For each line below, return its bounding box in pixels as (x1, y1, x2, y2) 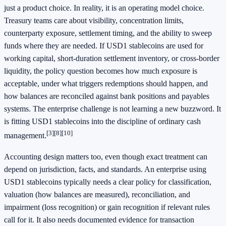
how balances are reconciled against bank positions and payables (4, 92, 209, 101)
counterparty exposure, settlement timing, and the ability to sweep (4, 29, 212, 38)
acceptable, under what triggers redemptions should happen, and (4, 79, 208, 88)
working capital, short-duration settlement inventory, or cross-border (4, 54, 219, 63)
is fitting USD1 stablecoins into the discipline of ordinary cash (4, 117, 201, 126)
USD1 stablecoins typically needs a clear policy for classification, (4, 177, 211, 186)
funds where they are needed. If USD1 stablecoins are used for (4, 41, 203, 50)
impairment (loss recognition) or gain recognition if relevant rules (4, 202, 210, 211)
